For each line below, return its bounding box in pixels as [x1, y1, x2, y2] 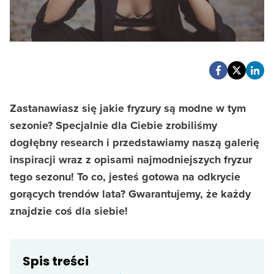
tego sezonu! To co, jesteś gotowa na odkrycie [10, 169, 240, 185]
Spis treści [23, 253, 89, 270]
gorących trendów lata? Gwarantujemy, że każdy [10, 186, 251, 202]
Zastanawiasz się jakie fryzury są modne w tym [10, 100, 246, 117]
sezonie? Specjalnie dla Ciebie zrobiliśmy [10, 117, 217, 134]
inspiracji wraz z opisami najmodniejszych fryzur [10, 152, 252, 168]
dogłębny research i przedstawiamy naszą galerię [10, 135, 259, 151]
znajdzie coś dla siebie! [10, 203, 128, 220]
